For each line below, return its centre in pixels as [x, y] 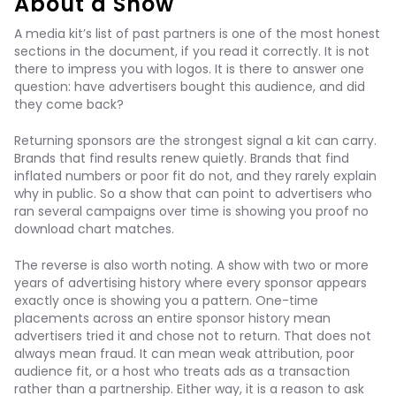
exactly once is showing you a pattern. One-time [166, 301]
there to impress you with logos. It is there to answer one [189, 69]
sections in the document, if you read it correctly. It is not [192, 51]
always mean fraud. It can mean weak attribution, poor [184, 354]
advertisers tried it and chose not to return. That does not [193, 336]
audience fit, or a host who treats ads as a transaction [182, 371]
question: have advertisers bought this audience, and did [190, 87]
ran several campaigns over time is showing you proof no [191, 211]
